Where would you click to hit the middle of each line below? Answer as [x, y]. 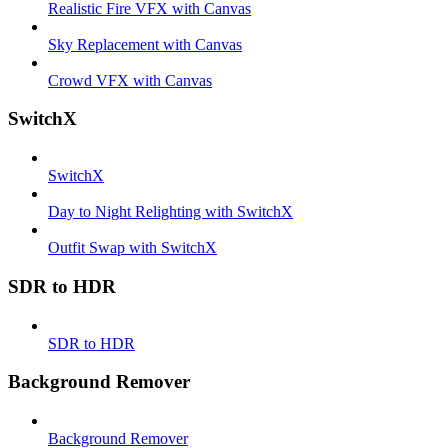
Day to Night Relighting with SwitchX [170, 212]
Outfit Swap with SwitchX [132, 248]
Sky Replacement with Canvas [145, 44]
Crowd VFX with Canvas [130, 80]
